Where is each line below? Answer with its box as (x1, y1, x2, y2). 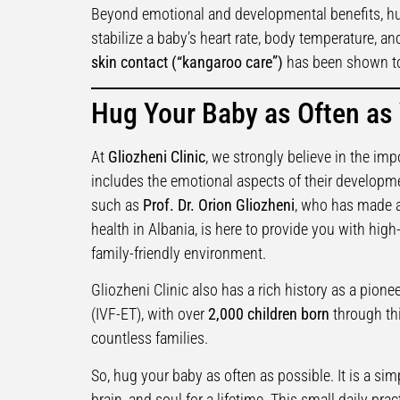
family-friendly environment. (91, 243, 266, 262)
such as (91, 195, 143, 214)
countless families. (91, 329, 208, 348)
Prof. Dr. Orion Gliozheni (143, 195, 295, 214)
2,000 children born (208, 304, 329, 324)
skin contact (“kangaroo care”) (91, 53, 283, 72)
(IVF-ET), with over (91, 304, 208, 324)
